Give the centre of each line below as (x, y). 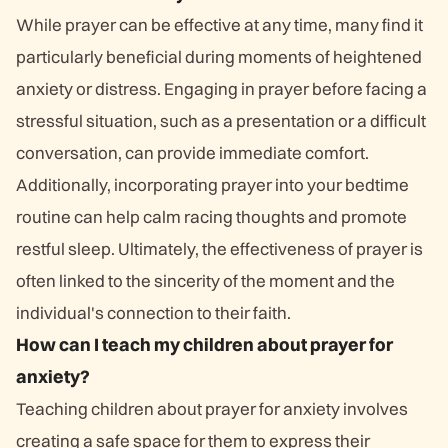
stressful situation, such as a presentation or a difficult (221, 120)
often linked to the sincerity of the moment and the (205, 280)
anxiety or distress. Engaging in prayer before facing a (221, 88)
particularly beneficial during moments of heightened (219, 56)
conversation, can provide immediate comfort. (192, 152)
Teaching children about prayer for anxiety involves (212, 408)
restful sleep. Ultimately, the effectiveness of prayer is (219, 248)
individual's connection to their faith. (153, 312)
